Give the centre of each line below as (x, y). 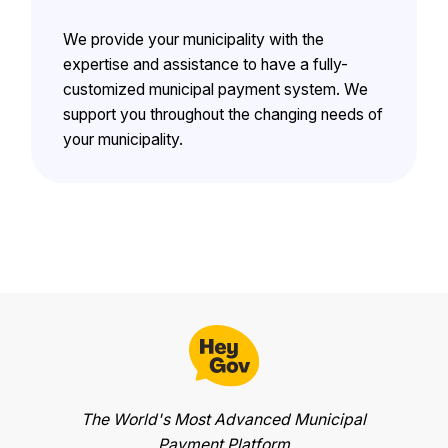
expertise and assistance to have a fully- (205, 64)
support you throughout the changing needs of (222, 114)
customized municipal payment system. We (215, 89)
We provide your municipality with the (193, 39)
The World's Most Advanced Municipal (224, 419)
